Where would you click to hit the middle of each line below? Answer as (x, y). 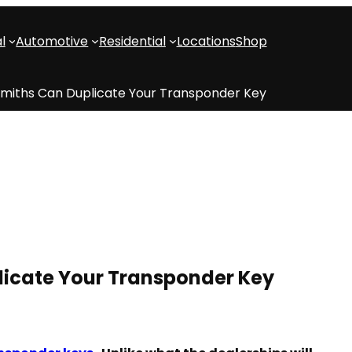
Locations (206, 41)
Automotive (52, 41)
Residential (132, 41)
